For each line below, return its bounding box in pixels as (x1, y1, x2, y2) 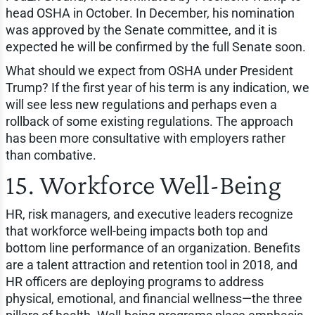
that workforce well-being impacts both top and (5, 223, 268, 238)
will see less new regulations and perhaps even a (5, 96, 277, 112)
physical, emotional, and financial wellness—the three (5, 290, 302, 306)
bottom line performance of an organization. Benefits (5, 240, 300, 255)
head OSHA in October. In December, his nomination (5, 5, 295, 20)
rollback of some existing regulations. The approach (5, 113, 293, 129)
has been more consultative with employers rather (5, 130, 285, 146)
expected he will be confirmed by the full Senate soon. (5, 39, 306, 54)
